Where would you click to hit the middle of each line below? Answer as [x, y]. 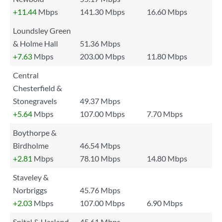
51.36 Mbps [100, 43]
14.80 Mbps [167, 158]
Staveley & [31, 177]
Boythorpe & [35, 133]
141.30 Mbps [102, 12]
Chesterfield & [37, 88]
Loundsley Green [42, 30]
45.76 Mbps [100, 190]
